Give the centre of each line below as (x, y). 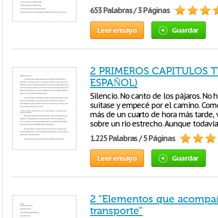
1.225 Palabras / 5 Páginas (133, 138)
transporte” (116, 211)
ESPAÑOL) (114, 83)
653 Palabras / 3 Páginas (130, 10)
